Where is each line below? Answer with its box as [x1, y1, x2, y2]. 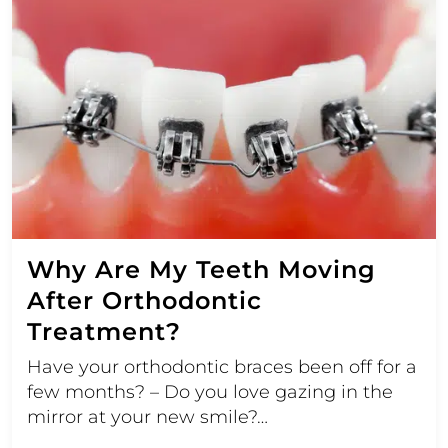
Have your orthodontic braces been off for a [27, 355, 417, 378]
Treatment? [27, 316, 181, 346]
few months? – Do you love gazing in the [27, 380, 393, 403]
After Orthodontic [27, 285, 262, 315]
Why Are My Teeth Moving [27, 254, 376, 284]
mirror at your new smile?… [27, 405, 268, 428]
